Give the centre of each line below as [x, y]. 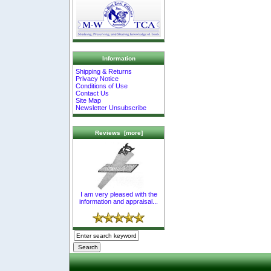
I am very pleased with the [119, 194]
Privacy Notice [97, 78]
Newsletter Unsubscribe [111, 107]
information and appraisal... [119, 201]
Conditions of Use [102, 86]
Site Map [89, 100]
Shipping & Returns [104, 71]
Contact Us [93, 93]
